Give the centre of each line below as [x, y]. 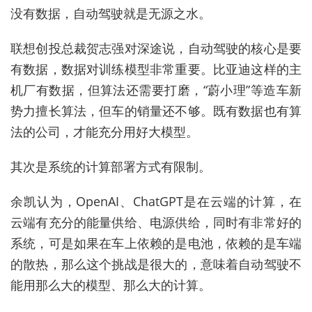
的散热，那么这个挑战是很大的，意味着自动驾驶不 [156, 264]
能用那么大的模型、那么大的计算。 [111, 285]
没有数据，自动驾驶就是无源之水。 [111, 14]
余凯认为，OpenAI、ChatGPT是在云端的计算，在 [156, 202]
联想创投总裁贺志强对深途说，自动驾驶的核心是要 [156, 48]
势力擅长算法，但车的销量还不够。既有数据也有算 [156, 111]
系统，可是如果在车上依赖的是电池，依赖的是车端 [156, 243]
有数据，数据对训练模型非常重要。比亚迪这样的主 [156, 69]
